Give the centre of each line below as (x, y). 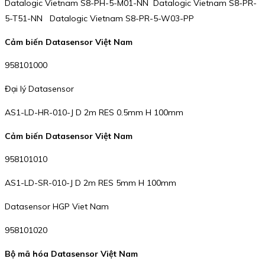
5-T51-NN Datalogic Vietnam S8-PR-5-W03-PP (99, 18)
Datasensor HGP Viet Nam (57, 207)
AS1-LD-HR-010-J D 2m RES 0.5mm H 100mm (94, 113)
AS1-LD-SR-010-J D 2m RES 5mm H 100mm (91, 183)
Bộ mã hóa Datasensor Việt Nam (71, 254)
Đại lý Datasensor (39, 89)
